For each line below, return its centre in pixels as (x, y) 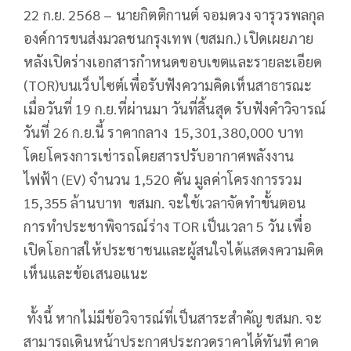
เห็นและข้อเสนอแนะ (86, 273)
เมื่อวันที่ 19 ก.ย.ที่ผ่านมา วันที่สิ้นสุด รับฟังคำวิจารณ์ (175, 108)
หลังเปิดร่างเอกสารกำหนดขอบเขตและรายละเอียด (173, 61)
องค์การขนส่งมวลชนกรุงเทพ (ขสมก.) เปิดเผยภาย (169, 38)
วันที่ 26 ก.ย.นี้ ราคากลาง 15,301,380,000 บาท (164, 132)
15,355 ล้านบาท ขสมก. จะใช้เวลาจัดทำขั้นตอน (165, 202)
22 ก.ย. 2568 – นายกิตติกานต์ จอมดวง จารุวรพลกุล (174, 14)
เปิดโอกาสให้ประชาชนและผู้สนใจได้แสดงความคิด (174, 249)
